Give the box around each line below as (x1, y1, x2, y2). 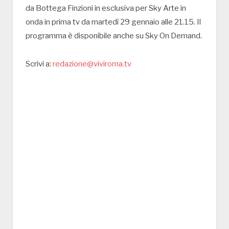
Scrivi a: (26, 59, 53, 68)
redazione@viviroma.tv (53, 59, 131, 68)
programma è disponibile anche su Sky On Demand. (26, 31, 202, 40)
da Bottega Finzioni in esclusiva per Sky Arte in (26, 3, 186, 13)
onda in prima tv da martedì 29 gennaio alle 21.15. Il (26, 17, 201, 27)
